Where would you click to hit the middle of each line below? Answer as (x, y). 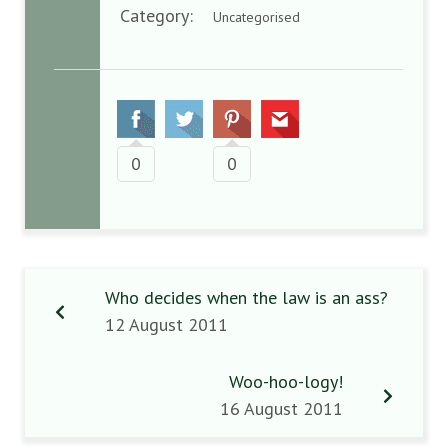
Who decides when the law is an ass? (246, 297)
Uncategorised (256, 17)
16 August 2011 (281, 408)
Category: (166, 15)
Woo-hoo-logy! (286, 381)
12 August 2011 (166, 324)
